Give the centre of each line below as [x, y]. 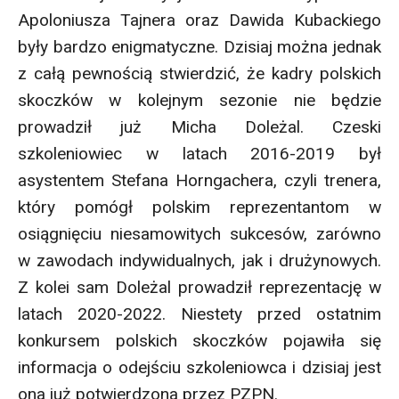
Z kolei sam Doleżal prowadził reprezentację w [199, 287]
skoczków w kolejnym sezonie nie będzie [199, 100]
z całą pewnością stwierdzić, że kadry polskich [199, 73]
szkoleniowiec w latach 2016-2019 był [199, 153]
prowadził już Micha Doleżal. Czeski [199, 126]
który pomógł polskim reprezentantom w [199, 207]
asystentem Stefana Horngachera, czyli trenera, [199, 180]
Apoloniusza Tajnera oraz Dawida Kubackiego [199, 20]
